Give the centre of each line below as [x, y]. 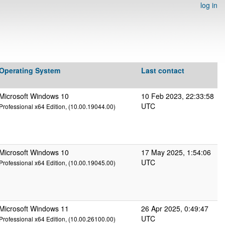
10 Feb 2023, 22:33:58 [178, 96]
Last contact [163, 70]
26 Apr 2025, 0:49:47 [175, 208]
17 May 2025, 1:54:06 [176, 152]
